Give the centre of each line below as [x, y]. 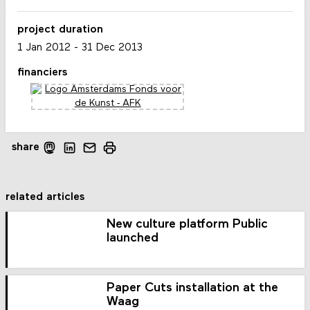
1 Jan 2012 [44, 48]
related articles [45, 197]
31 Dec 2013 [112, 48]
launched [133, 238]
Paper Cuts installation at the [193, 288]
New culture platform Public [188, 224]
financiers [42, 72]
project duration [60, 30]
